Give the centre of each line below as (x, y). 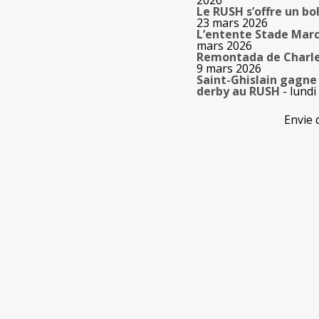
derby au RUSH (238, 91)
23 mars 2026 (232, 23)
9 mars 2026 (229, 69)
